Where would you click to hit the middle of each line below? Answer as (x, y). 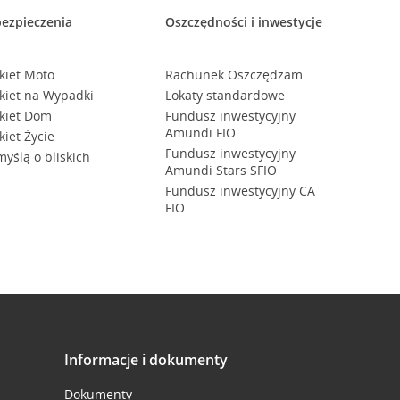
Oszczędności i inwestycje (243, 22)
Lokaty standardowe (225, 95)
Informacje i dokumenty (146, 360)
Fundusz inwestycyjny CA (240, 191)
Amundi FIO (200, 133)
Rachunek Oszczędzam (233, 75)
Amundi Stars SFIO (221, 170)
